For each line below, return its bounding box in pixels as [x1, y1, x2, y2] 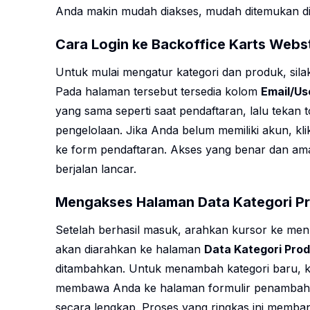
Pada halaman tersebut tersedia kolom [55, 84, 261, 99]
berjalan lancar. [55, 162, 136, 176]
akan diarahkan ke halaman [55, 242, 204, 257]
